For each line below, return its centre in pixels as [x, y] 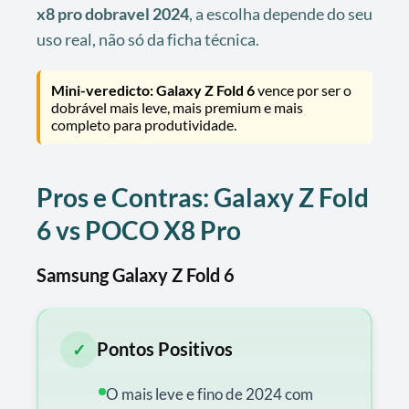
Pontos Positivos [165, 349]
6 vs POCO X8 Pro [139, 230]
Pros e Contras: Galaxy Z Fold [203, 197]
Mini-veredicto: [102, 89]
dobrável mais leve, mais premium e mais [177, 107]
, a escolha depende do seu [281, 13]
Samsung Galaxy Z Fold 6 [136, 274]
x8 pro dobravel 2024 [113, 13]
